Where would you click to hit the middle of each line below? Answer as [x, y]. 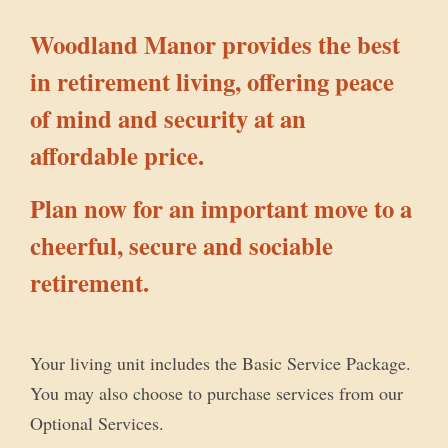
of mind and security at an [168, 117]
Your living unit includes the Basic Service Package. [221, 362]
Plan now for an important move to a [221, 208]
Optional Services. [97, 422]
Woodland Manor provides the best [215, 43]
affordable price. [117, 154]
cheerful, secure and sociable [182, 245]
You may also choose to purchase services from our [217, 392]
